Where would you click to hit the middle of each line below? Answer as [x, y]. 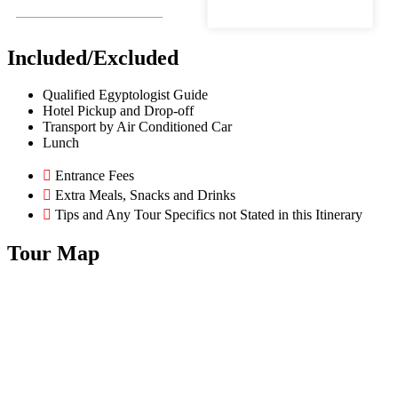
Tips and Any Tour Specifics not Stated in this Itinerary [207, 215]
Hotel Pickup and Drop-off [118, 111]
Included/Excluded [93, 57]
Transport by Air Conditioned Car [137, 127]
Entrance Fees [93, 176]
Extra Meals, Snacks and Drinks [143, 195]
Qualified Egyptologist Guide [125, 95]
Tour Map [53, 254]
